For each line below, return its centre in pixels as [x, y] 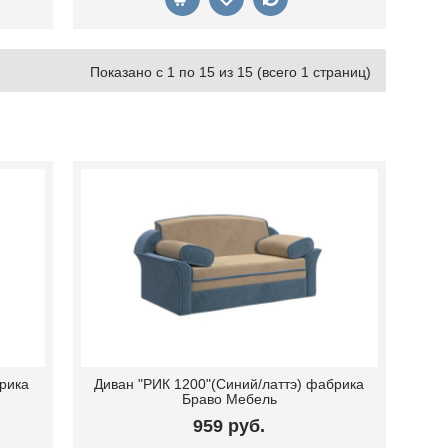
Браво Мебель [229, 399]
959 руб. [229, 426]
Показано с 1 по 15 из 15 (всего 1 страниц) [230, 72]
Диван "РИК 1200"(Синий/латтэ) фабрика [229, 384]
